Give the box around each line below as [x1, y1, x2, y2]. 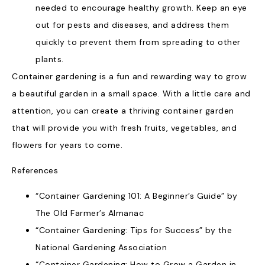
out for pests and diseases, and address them [35, 19, 229, 30]
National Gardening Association [35, 242, 167, 253]
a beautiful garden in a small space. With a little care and [12, 88, 251, 99]
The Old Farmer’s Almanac [35, 208, 144, 219]
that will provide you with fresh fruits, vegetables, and [12, 122, 237, 133]
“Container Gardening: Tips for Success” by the [35, 225, 232, 236]
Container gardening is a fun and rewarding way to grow [12, 70, 247, 82]
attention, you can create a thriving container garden [12, 105, 234, 116]
